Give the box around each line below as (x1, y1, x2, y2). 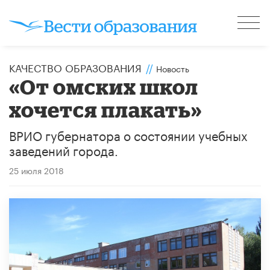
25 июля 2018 (9, 163, 64, 177)
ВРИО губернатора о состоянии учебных (9, 124, 248, 144)
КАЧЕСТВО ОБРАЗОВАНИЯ (9, 58, 142, 75)
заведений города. (9, 139, 118, 159)
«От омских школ (9, 74, 199, 98)
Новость (156, 61, 189, 75)
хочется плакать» (9, 97, 202, 121)
